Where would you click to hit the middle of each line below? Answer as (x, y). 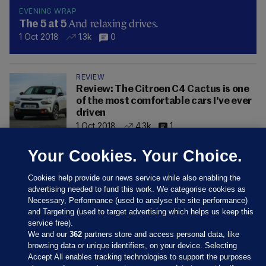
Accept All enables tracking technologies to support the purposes (140, 257)
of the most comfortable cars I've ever (164, 101)
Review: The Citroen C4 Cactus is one (163, 89)
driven (91, 113)
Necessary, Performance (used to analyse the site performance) (138, 200)
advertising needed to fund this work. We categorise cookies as (137, 189)
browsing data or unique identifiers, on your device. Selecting (133, 246)
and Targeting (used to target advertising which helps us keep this (141, 212)
